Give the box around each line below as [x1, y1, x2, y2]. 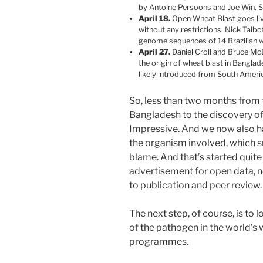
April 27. [139, 48, 170, 57]
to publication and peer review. [129, 180, 262, 191]
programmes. [129, 236, 188, 248]
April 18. [139, 14, 170, 23]
